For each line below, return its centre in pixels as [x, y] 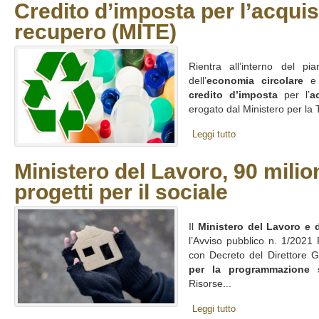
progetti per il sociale [121, 192]
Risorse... [210, 284]
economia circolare [255, 81]
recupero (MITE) [95, 32]
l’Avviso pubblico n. [233, 241]
